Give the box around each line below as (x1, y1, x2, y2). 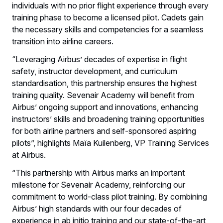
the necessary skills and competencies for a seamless (12, 24, 204, 34)
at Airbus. (12, 150, 48, 160)
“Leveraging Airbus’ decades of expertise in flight (12, 54, 187, 64)
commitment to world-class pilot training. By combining (12, 192, 207, 202)
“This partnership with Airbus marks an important (12, 168, 185, 178)
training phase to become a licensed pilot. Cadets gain (12, 12, 204, 22)
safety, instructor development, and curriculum (12, 66, 177, 76)
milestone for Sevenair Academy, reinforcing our (12, 180, 185, 190)
